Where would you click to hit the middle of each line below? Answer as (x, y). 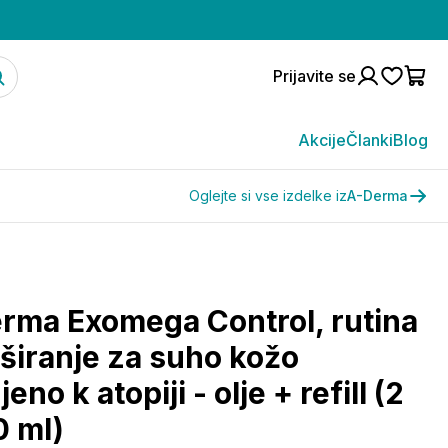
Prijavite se (314, 76)
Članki (369, 140)
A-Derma (377, 195)
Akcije (322, 140)
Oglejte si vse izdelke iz (268, 195)
